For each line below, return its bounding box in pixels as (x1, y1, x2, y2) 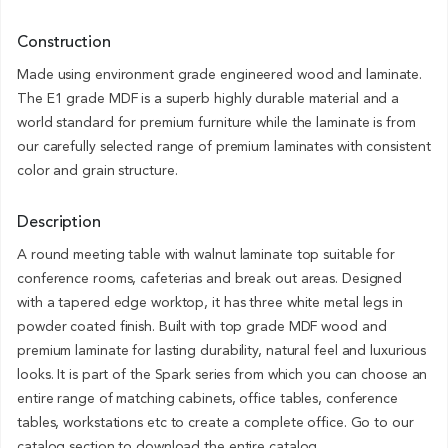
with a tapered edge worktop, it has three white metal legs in (17, 295, 403, 310)
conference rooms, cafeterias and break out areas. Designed (17, 271, 403, 286)
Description (17, 214, 101, 231)
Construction (17, 34, 111, 51)
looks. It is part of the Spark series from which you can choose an (17, 367, 428, 382)
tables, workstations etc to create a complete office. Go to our (17, 415, 414, 430)
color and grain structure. (17, 163, 178, 178)
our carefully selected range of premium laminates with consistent (17, 139, 431, 154)
